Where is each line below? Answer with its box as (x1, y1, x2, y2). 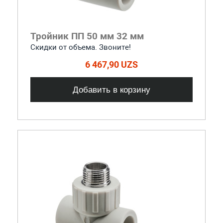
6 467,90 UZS (85, 59, 138, 70)
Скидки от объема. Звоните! (30, 42, 131, 52)
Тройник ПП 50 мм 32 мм (30, 30, 144, 42)
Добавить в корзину (73, 84, 150, 95)
